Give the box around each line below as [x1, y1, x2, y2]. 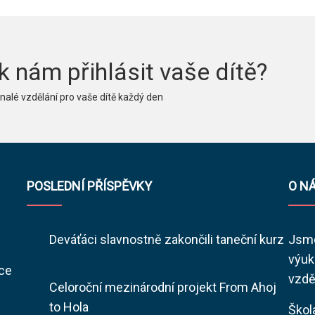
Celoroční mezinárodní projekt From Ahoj [49, 280, 276, 295]
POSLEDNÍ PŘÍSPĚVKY [27, 179, 152, 194]
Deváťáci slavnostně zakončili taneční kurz [49, 232, 284, 247]
